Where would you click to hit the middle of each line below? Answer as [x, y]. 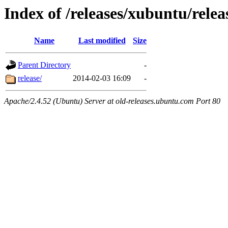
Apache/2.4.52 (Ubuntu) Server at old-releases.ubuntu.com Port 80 [112, 101]
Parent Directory [44, 65]
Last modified [102, 41]
